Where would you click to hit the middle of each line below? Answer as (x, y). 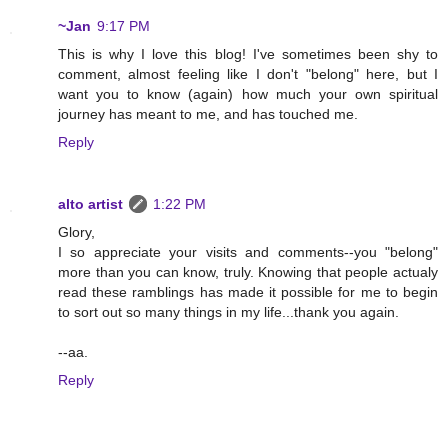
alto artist (90, 204)
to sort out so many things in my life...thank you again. (228, 312)
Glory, (76, 232)
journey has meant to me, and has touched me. (208, 114)
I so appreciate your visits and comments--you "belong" (248, 252)
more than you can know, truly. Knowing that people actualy (248, 272)
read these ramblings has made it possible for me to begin (248, 292)
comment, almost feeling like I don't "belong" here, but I (248, 74)
